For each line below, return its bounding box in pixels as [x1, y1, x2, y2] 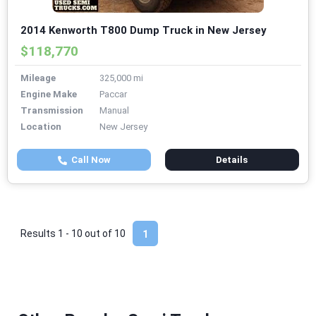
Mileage [20, 73, 56, 84]
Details [216, 154, 248, 166]
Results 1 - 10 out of [20, 228, 114, 240]
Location [20, 121, 61, 133]
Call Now [66, 154, 111, 166]
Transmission [20, 105, 83, 116]
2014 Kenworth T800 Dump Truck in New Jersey [20, 24, 267, 37]
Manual [99, 105, 129, 116]
